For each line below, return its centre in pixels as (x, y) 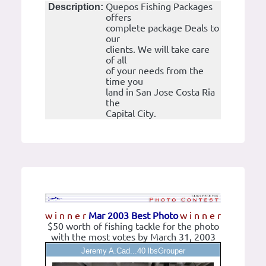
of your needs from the (155, 71)
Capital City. (131, 114)
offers (118, 18)
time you (124, 82)
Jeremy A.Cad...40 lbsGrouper (133, 251)
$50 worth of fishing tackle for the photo (133, 227)
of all (116, 60)
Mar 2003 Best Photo (133, 216)
